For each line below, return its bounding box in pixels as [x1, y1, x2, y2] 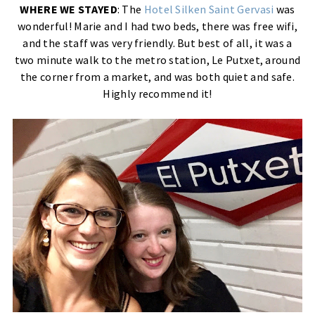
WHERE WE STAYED [20, 2, 117, 17]
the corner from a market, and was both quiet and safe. [20, 70, 295, 84]
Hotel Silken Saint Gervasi [143, 2, 274, 17]
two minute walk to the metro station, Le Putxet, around [14, 53, 301, 67]
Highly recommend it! [103, 86, 212, 101]
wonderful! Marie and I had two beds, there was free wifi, [17, 19, 298, 34]
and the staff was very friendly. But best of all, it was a [22, 36, 292, 51]
